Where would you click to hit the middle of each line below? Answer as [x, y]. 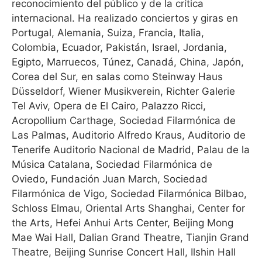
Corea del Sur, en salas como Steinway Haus [117, 77]
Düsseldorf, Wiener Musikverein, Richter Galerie [123, 91]
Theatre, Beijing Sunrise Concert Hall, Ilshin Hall [124, 252]
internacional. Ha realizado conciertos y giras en [125, 18]
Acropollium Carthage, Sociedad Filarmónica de [124, 120]
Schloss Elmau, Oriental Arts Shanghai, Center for [128, 208]
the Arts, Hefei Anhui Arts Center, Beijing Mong [123, 223]
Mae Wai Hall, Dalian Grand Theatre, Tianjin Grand [130, 237]
